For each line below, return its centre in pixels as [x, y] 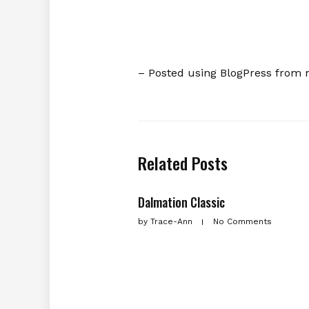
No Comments [242, 221]
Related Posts [182, 163]
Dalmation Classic [181, 202]
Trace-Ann [171, 221]
